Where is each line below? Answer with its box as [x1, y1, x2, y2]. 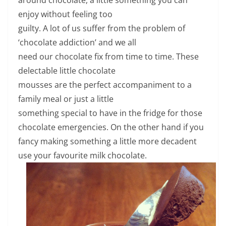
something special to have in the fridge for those [18, 107, 202, 119]
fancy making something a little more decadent [18, 135, 197, 147]
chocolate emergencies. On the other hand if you [18, 121, 204, 133]
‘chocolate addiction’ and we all [18, 36, 136, 48]
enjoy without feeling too [18, 8, 112, 20]
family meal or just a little [18, 93, 114, 104]
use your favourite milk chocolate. [18, 149, 147, 161]
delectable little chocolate [18, 65, 116, 76]
